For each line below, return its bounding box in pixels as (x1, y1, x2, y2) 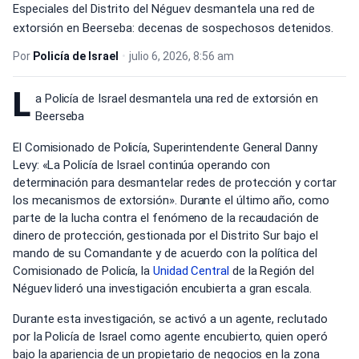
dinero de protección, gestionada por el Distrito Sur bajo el (13, 228, 318, 243)
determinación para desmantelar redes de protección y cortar (13, 175, 337, 190)
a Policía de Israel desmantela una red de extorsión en (34, 91, 318, 106)
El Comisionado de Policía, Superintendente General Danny (13, 139, 317, 155)
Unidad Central (152, 263, 229, 278)
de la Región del (228, 263, 314, 278)
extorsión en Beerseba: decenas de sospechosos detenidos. (13, 21, 333, 35)
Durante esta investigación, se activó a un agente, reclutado (13, 312, 328, 326)
